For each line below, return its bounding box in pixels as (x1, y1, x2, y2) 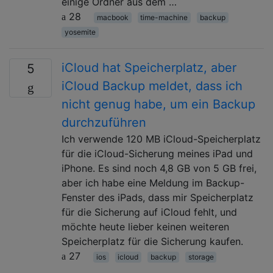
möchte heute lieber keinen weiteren (62, 220, 229, 233)
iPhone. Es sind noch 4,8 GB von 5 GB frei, (62, 161, 257, 174)
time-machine (140, 12, 188, 22)
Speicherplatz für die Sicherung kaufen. (62, 235, 243, 247)
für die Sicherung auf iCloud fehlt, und (62, 205, 237, 218)
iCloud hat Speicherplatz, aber (62, 60, 236, 75)
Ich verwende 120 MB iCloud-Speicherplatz (62, 132, 261, 145)
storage (188, 252, 214, 261)
